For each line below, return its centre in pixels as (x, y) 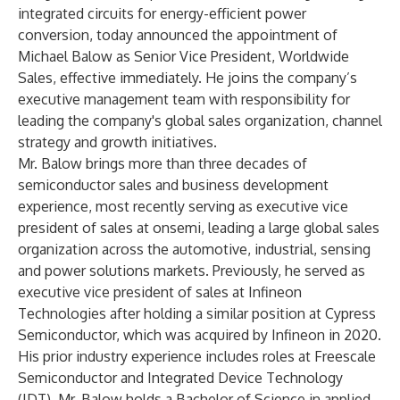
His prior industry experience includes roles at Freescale (197, 356)
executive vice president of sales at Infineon (160, 292)
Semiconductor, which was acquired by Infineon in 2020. (200, 335)
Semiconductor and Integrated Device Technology (180, 378)
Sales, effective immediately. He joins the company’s (187, 78)
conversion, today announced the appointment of (178, 35)
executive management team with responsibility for (184, 99)
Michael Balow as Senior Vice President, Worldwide (183, 56)
